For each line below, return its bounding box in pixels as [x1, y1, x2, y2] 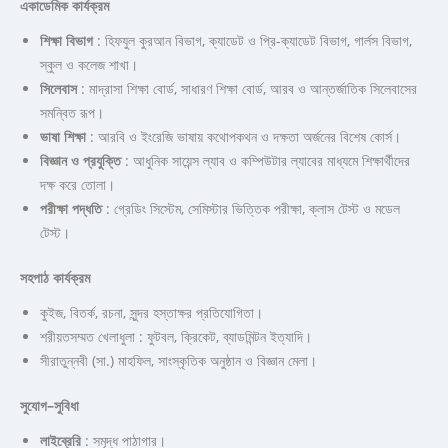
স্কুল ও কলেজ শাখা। [40, 54, 138, 74]
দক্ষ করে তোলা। [40, 174, 115, 194]
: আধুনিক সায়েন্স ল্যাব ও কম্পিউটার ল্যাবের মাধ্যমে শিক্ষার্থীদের [121, 150, 410, 170]
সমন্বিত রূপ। [40, 102, 104, 122]
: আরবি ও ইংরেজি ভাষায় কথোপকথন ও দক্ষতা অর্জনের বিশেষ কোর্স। [86, 126, 401, 146]
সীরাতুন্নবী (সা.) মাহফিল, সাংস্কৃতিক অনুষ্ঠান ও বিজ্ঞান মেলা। [40, 350, 317, 370]
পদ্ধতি [72, 198, 102, 218]
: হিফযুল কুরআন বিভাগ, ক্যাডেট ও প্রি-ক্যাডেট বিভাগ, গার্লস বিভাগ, [93, 30, 412, 50]
